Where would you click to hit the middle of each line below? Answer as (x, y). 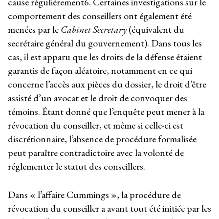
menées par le (34, 29)
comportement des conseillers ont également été (100, 15)
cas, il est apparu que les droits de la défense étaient (105, 56)
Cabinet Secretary (94, 29)
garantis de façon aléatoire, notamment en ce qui (100, 70)
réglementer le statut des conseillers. (77, 166)
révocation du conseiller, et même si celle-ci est (96, 125)
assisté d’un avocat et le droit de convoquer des (98, 98)
